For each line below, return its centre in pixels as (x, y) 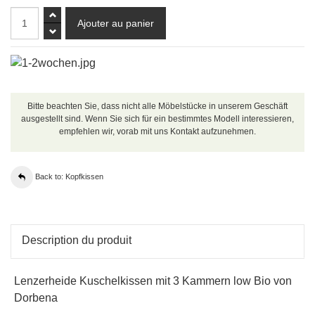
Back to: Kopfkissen (69, 177)
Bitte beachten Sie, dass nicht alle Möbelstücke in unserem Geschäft (157, 107)
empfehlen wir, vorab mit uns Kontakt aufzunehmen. (157, 132)
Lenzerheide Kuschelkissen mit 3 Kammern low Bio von (153, 281)
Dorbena (36, 298)
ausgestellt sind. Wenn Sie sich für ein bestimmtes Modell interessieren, (157, 119)
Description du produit (77, 240)
